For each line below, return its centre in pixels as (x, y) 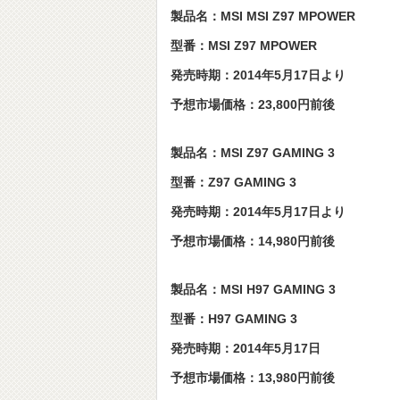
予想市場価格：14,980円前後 (253, 241)
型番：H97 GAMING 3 (234, 319)
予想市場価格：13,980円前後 (253, 378)
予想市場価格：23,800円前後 (253, 104)
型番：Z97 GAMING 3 (233, 182)
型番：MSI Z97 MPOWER (244, 46)
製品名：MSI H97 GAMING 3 (253, 289)
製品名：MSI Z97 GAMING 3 (253, 153)
